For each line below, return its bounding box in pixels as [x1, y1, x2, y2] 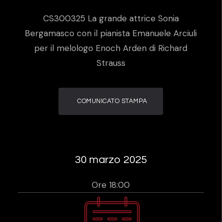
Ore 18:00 [92, 179, 130, 190]
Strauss [96, 57, 125, 68]
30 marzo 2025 [74, 154, 147, 166]
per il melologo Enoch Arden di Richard [34, 43, 187, 54]
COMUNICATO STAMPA [77, 98, 148, 105]
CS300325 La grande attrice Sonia [43, 13, 179, 24]
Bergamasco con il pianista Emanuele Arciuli [25, 28, 197, 39]
